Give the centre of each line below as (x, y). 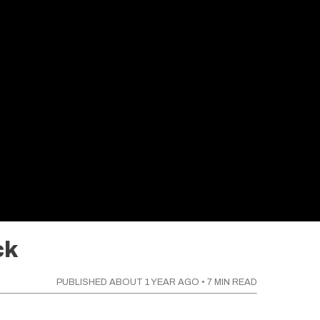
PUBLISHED (83, 282)
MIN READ (235, 282)
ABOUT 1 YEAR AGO (154, 282)
